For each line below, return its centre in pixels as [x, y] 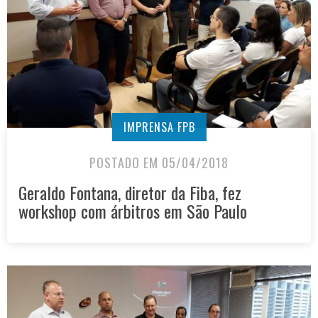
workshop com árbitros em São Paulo [133, 211]
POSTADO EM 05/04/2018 [159, 163]
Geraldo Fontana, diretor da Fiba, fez [130, 193]
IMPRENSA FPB [159, 127]
